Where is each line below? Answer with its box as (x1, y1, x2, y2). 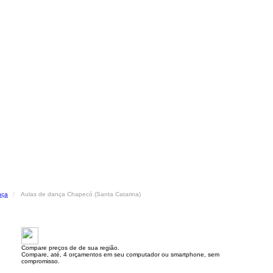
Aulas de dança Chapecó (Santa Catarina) (21, 191, 141, 197)
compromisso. (21, 258, 60, 264)
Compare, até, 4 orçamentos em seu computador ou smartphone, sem (21, 251, 219, 258)
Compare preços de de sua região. (21, 244, 119, 251)
